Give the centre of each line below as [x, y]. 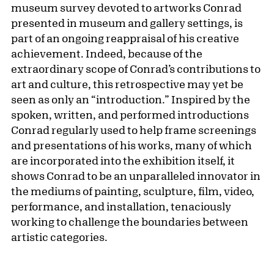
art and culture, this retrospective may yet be [127, 84]
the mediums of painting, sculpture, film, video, [133, 191]
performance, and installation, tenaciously [121, 206]
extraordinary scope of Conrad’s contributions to [136, 69]
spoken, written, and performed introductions [130, 115]
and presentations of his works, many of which [131, 145]
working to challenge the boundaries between [130, 222]
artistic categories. [60, 237]
